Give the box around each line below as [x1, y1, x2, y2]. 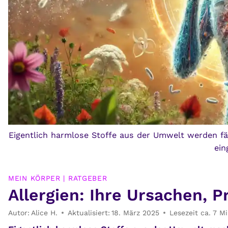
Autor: [8, 209, 30, 217]
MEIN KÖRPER [8, 174, 61, 183]
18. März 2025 [111, 209, 160, 217]
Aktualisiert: [68, 209, 110, 217]
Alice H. [31, 209, 58, 217]
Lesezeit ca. [169, 209, 211, 217]
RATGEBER [68, 174, 107, 183]
